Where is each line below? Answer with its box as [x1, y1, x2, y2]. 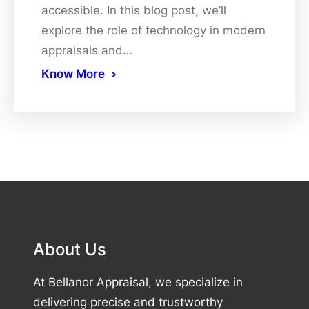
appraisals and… [41, 43, 132, 57]
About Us [33, 239, 106, 259]
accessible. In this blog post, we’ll [41, 3, 226, 17]
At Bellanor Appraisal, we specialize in [33, 275, 243, 289]
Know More [41, 66, 105, 81]
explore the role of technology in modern [41, 23, 266, 37]
